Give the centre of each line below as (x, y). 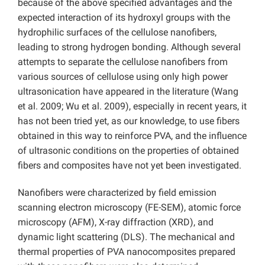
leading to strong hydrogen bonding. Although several (129, 47)
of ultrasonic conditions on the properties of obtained (128, 151)
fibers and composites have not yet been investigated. (130, 166)
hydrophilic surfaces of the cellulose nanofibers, (117, 33)
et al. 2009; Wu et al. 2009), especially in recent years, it (132, 106)
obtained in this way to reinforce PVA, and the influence (132, 136)
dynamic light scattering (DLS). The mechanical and (126, 237)
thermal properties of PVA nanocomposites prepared (127, 252)
